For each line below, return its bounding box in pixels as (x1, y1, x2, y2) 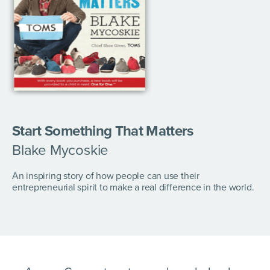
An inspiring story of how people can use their (12, 170, 199, 183)
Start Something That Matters (12, 122, 193, 140)
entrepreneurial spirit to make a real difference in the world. (12, 181, 254, 194)
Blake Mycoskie (12, 142, 109, 160)
